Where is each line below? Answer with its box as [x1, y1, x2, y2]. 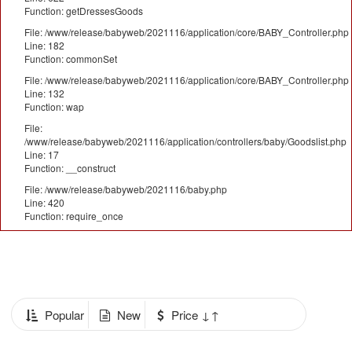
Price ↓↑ [170, 306, 220, 324]
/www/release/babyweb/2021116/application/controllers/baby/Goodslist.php [24, 134, 346, 148]
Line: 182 [24, 38, 64, 52]
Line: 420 [24, 196, 64, 209]
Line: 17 [24, 148, 59, 161]
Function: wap [24, 100, 84, 113]
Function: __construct [24, 161, 115, 174]
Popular [45, 306, 84, 324]
